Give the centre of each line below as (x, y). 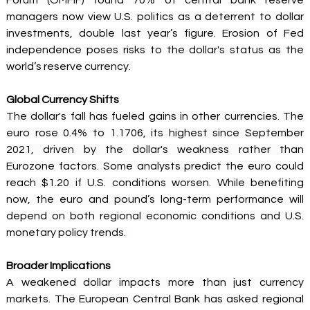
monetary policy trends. (67, 233)
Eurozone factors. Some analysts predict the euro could (155, 166)
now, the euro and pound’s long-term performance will (155, 200)
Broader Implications (59, 266)
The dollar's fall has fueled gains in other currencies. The (155, 117)
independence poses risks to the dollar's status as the (155, 50)
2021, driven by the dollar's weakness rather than (155, 150)
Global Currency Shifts (63, 100)
